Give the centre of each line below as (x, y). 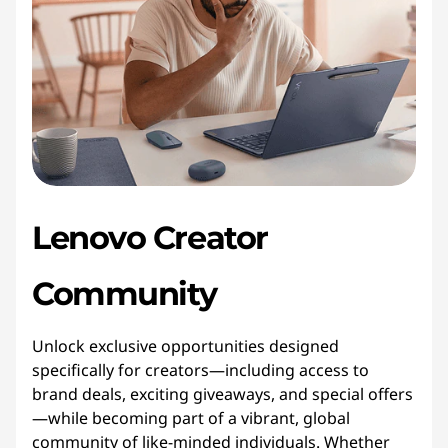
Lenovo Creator (150, 237)
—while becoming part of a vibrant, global (191, 418)
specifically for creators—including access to (200, 370)
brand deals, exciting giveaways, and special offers (222, 394)
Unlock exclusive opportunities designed (185, 346)
